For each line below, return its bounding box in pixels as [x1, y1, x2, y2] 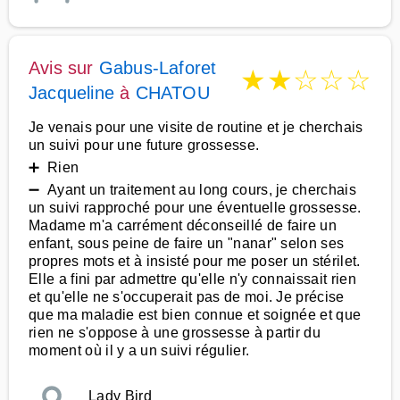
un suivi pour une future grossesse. [29, 137, 260, 153]
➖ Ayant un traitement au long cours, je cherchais [29, 182, 357, 197]
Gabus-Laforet [98, 58, 217, 78]
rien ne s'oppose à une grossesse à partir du [29, 325, 321, 340]
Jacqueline [29, 83, 114, 103]
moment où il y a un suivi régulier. [29, 343, 250, 358]
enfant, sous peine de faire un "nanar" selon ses [29, 236, 345, 251]
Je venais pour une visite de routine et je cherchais [29, 120, 363, 135]
